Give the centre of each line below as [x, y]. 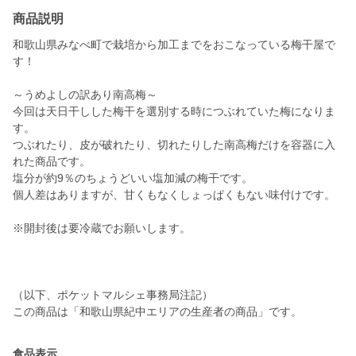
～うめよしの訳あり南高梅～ [85, 95]
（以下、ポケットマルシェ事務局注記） [113, 295]
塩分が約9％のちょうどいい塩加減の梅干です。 [133, 178]
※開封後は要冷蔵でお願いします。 [102, 228]
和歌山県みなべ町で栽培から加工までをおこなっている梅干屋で [174, 45]
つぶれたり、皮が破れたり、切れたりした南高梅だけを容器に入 [174, 145]
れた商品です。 [52, 162]
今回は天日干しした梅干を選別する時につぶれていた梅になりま [174, 112]
